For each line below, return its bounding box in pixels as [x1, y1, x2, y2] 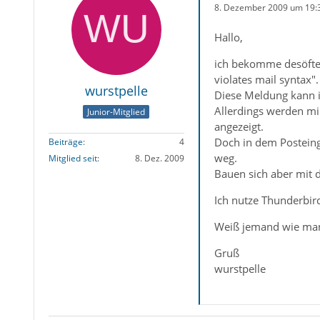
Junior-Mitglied [87, 106, 146, 119]
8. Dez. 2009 [134, 152, 184, 165]
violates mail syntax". [214, 72, 319, 86]
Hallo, [214, 30, 243, 44]
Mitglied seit [48, 152, 97, 165]
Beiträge [48, 136, 83, 149]
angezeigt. [214, 119, 264, 134]
